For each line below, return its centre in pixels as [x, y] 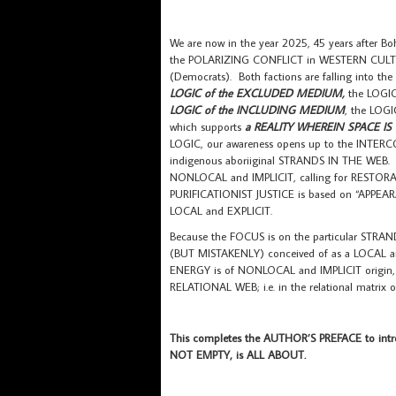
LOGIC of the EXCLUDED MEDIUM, [257, 93]
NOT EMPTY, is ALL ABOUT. [238, 354]
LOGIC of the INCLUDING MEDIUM [257, 110]
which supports [207, 127]
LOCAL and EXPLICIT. [221, 211]
